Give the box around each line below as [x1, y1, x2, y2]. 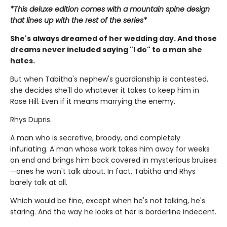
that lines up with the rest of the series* [10, 15, 147, 26]
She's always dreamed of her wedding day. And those [10, 33, 217, 44]
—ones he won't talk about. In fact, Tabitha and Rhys [10, 166, 196, 177]
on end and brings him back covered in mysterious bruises [10, 155, 217, 166]
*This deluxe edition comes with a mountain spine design [10, 4, 210, 15]
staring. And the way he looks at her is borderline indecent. [10, 207, 216, 217]
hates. [10, 56, 35, 66]
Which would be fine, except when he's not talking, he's [10, 196, 205, 206]
